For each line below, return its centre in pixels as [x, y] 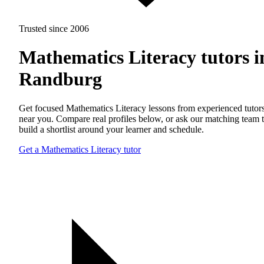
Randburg [60, 79]
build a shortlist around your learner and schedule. [111, 129]
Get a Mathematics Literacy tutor [80, 149]
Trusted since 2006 [54, 29]
